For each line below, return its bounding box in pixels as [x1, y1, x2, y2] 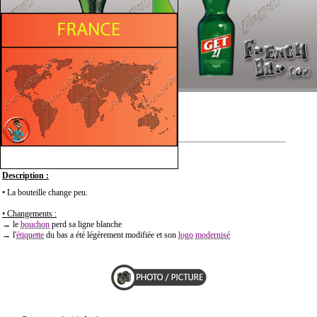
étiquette [16, 229, 44, 240]
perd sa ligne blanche [50, 219, 122, 229]
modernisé [195, 229, 230, 240]
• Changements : [2, 208, 57, 219]
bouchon [21, 219, 50, 229]
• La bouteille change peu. [2, 187, 88, 197]
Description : [2, 170, 49, 180]
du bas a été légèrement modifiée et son [44, 229, 178, 240]
